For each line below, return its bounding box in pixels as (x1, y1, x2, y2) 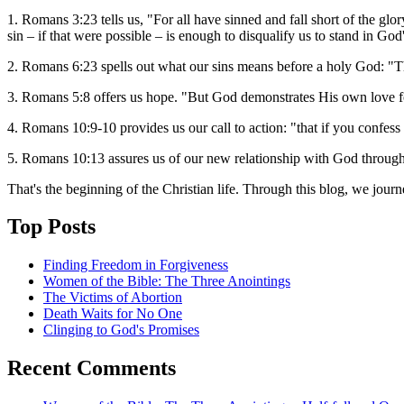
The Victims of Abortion (43, 289, 182, 306)
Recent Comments (7, 356, 176, 381)
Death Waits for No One (43, 306, 182, 322)
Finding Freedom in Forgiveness (43, 257, 228, 273)
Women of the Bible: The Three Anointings (43, 273, 290, 289)
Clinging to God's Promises (43, 322, 199, 338)
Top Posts (7, 215, 96, 239)
